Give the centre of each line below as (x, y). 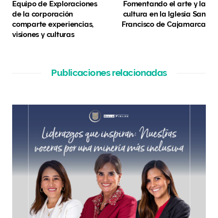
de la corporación (43, 14)
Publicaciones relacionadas (109, 72)
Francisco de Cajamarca (163, 24)
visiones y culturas (43, 34)
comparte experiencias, (53, 24)
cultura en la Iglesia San (164, 14)
